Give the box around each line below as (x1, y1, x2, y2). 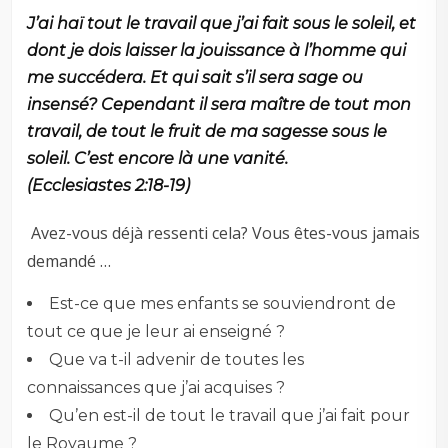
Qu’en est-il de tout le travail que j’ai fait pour (49, 406, 411, 426)
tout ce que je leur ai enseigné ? (27, 322, 286, 342)
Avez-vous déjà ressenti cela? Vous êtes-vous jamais (27, 222, 421, 245)
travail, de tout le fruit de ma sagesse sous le (27, 122, 388, 142)
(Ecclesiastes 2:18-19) (27, 176, 191, 196)
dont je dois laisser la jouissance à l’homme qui (27, 41, 407, 61)
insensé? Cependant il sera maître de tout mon (27, 95, 412, 115)
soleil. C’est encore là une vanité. (27, 149, 289, 169)
